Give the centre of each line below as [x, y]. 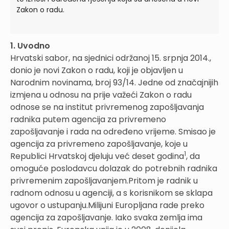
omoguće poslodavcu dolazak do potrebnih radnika [114, 168]
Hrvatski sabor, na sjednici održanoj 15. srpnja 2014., [111, 58]
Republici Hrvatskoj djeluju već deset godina [97, 156]
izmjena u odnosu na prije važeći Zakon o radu [101, 95]
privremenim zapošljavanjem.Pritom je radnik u [104, 180]
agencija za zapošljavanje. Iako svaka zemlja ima [106, 217]
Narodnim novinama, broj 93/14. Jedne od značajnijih [114, 82]
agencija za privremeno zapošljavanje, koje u [99, 144]
